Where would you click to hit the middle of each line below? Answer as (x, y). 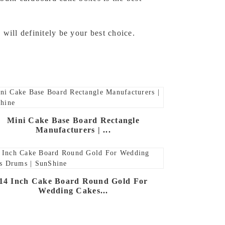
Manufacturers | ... (73, 130)
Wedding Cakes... (73, 190)
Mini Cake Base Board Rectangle (73, 121)
